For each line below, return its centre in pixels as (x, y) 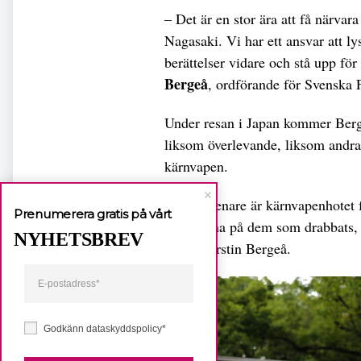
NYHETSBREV (79, 239)
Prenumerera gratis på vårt (93, 214)
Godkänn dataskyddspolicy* (105, 329)
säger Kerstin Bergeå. (228, 248)
